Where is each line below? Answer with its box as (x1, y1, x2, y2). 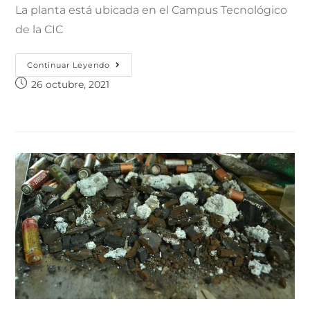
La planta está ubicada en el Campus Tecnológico (15, 3, 288, 17)
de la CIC (15, 22, 64, 36)
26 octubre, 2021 (31, 77, 110, 91)
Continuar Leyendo (27, 60, 111, 70)
